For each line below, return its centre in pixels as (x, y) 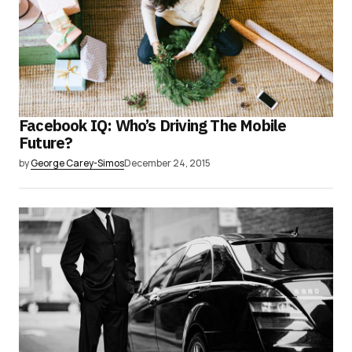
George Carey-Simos (77, 163)
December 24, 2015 (167, 163)
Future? (46, 143)
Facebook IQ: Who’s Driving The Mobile (153, 126)
